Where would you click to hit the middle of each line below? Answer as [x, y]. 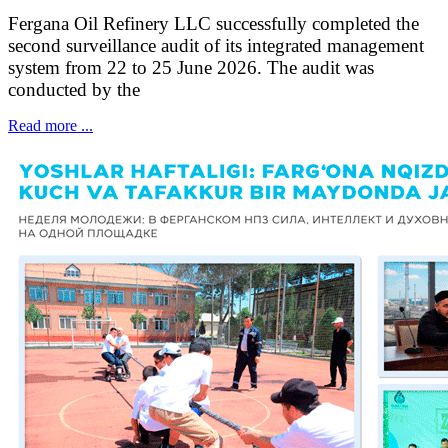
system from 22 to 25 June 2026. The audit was [191, 68]
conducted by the [74, 90]
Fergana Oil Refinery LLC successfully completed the [213, 24]
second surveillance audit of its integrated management [216, 46]
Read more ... [50, 126]
